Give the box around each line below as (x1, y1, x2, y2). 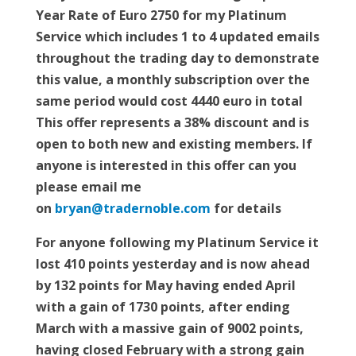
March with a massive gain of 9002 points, (35, 319, 304, 338)
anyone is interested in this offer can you (35, 157, 296, 175)
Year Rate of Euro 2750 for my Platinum (35, 6, 287, 25)
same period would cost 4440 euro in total (35, 92, 303, 110)
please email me (35, 178, 141, 196)
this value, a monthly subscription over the (35, 71, 310, 89)
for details (210, 199, 281, 218)
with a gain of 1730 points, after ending (35, 298, 290, 316)
